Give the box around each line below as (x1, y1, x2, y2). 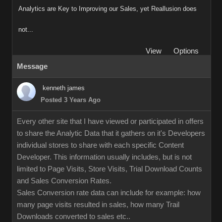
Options (173, 47, 199, 55)
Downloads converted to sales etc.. (17, 213, 130, 221)
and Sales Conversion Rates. (17, 177, 111, 185)
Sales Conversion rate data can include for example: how (17, 189, 201, 197)
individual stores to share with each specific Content (17, 141, 184, 149)
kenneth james (43, 84, 85, 92)
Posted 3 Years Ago (41, 96, 101, 104)
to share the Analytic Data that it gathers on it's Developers (17, 129, 205, 137)
